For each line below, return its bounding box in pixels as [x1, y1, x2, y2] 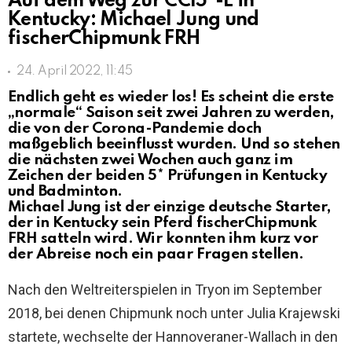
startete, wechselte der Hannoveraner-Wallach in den [8, 328, 338, 345]
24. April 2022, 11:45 [16, 65, 133, 78]
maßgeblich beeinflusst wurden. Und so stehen [8, 137, 340, 152]
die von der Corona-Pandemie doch [8, 121, 262, 136]
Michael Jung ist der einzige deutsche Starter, [8, 200, 331, 214]
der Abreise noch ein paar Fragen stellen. [8, 247, 304, 262]
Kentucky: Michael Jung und [8, 10, 259, 30]
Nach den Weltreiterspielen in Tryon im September [8, 281, 322, 298]
